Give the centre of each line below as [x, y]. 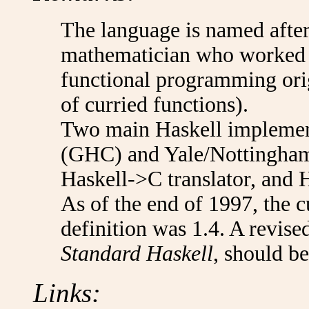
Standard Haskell [137, 253]
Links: [67, 293]
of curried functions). [154, 104]
